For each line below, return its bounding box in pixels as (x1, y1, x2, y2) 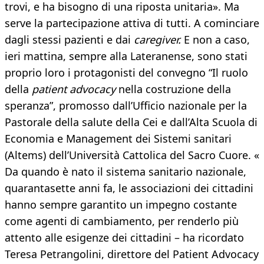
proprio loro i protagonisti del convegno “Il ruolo (5, 65, 248, 80)
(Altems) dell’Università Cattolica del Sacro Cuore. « (5, 148, 259, 163)
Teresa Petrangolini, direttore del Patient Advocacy (5, 247, 259, 262)
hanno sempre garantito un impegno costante (5, 197, 237, 212)
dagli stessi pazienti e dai (5, 32, 134, 47)
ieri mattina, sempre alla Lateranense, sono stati (5, 49, 247, 64)
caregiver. (134, 32, 181, 47)
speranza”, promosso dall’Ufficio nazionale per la (5, 98, 247, 113)
